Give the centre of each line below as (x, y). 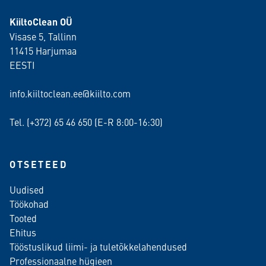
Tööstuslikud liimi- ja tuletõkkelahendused (98, 246)
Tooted (23, 218)
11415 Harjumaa (43, 50)
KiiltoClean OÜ (41, 21)
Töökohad (29, 203)
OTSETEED (39, 164)
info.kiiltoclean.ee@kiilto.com (70, 93)
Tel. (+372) (32, 121)
